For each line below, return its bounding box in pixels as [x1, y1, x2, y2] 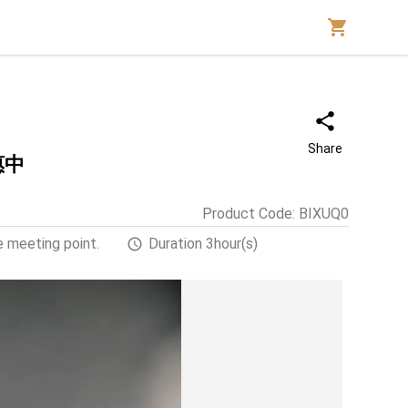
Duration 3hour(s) [148, 235, 258, 252]
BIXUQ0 [299, 205, 349, 222]
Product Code [202, 205, 292, 222]
